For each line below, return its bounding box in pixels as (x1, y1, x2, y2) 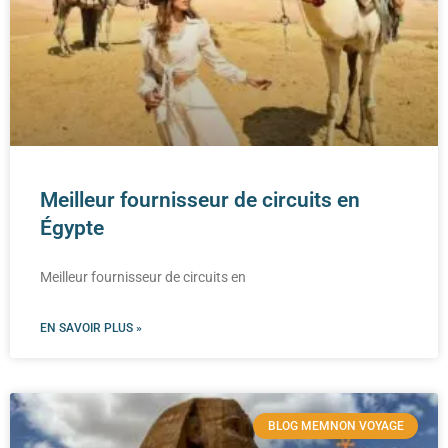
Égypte (40, 215, 104, 240)
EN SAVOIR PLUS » (40, 320, 142, 335)
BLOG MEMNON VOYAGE (267, 419, 404, 433)
